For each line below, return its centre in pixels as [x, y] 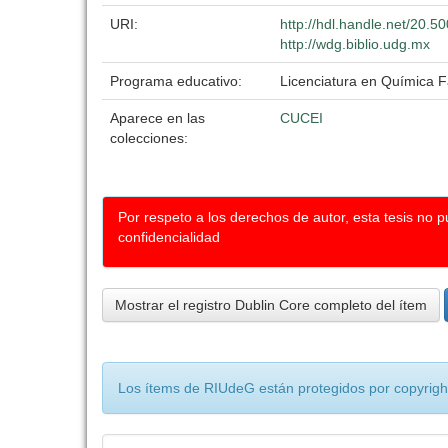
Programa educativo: [178, 81]
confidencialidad [169, 237]
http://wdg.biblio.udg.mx [355, 44]
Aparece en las [157, 118]
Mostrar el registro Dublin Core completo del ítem [271, 305]
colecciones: [149, 138]
